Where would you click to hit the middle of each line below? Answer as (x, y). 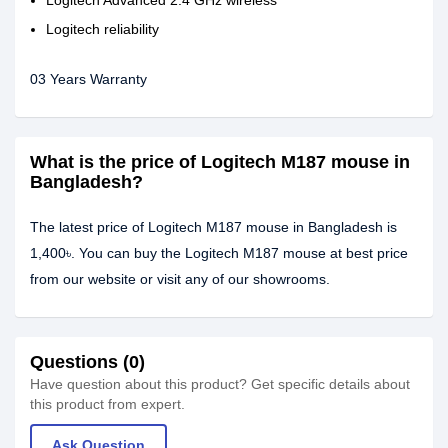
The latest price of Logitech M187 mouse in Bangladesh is (213, 227)
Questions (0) (87, 362)
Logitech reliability (102, 29)
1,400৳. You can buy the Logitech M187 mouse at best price (219, 253)
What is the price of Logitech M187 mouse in (220, 162)
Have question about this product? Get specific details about (220, 384)
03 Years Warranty (88, 79)
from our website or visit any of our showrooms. (180, 279)
